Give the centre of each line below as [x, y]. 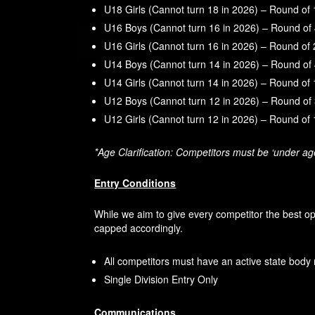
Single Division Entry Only [161, 279]
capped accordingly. [139, 228]
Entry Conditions [135, 183]
